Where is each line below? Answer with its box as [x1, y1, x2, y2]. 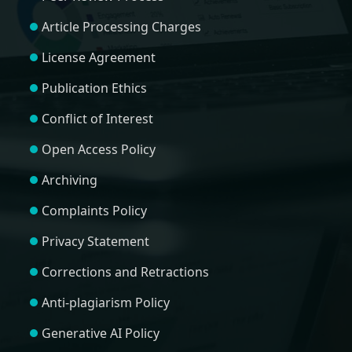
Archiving [41, 171, 97, 189]
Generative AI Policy [41, 324, 159, 343]
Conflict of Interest [41, 110, 153, 128]
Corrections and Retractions [41, 263, 209, 281]
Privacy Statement [41, 233, 149, 251]
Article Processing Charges [41, 18, 201, 36]
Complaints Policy [41, 202, 147, 220]
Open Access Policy [41, 141, 156, 159]
